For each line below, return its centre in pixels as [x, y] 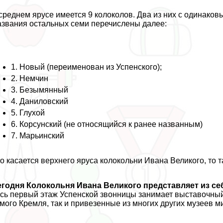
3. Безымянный [40, 90]
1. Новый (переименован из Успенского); [87, 67]
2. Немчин [30, 78]
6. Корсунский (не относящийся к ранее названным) [107, 124]
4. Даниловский [40, 101]
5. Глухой [28, 112]
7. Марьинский [38, 135]
